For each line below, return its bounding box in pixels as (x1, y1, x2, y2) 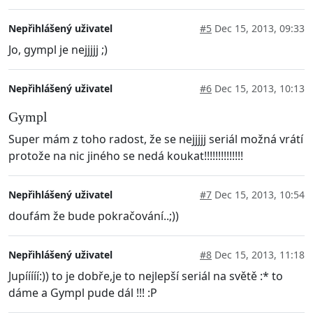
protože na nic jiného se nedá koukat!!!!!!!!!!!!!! (8, 147, 243, 163)
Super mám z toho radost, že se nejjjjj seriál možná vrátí (8, 131, 303, 147)
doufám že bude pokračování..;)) (8, 208, 179, 224)
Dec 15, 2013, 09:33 (212, 22, 305, 36)
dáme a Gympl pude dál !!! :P (8, 284, 157, 300)
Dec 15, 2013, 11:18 (212, 247, 305, 261)
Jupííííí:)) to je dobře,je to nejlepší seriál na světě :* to (8, 268, 283, 284)
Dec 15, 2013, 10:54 (212, 187, 305, 201)
